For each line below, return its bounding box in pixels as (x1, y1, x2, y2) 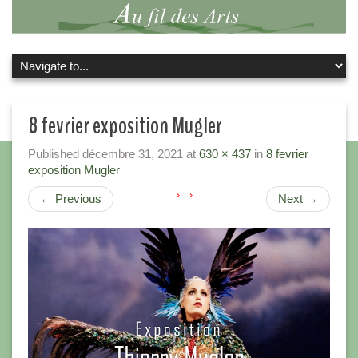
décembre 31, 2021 (82, 147, 183, 161)
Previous (52, 192, 101, 206)
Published (28, 147, 82, 161)
